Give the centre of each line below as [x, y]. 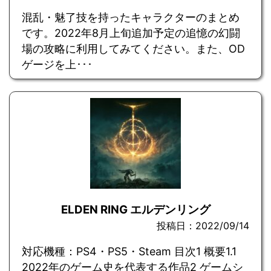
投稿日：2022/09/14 [203, 226]
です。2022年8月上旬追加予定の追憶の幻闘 [131, 33]
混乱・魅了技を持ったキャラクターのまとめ [131, 18]
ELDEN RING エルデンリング [135, 210]
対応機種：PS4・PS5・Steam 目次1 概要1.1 [129, 252]
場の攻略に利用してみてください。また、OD [133, 49]
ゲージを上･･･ [57, 65]
